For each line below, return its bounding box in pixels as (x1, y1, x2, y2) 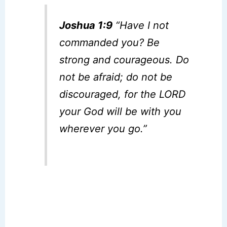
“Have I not (112, 19, 169, 31)
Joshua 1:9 (59, 19, 113, 31)
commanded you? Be (59, 36, 160, 49)
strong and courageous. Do (59, 53, 190, 66)
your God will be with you (59, 105, 182, 118)
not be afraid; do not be (59, 70, 173, 83)
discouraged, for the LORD (59, 88, 186, 100)
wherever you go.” (59, 122, 147, 135)
